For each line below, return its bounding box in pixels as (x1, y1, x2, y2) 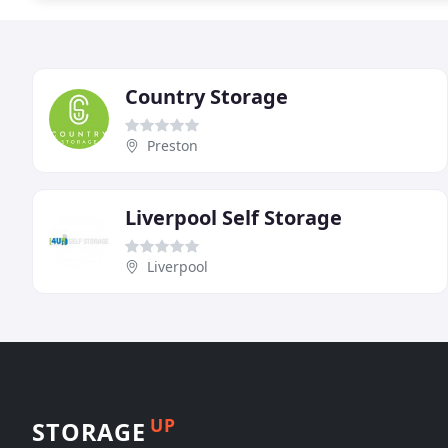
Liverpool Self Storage (125, 204, 342, 231)
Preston (147, 136, 198, 155)
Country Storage (125, 83, 288, 110)
